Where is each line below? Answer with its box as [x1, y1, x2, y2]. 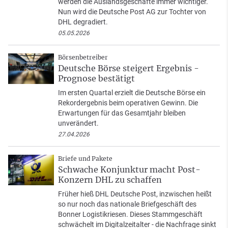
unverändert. [58, 119, 99, 128]
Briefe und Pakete [58, 155, 112, 163]
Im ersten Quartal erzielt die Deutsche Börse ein [58, 89, 206, 97]
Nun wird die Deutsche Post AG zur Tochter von [58, 8, 206, 16]
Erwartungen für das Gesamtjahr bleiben [58, 109, 186, 118]
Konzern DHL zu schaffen [58, 175, 162, 185]
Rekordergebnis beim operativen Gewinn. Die [58, 99, 198, 107]
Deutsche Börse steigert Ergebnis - [58, 63, 199, 74]
